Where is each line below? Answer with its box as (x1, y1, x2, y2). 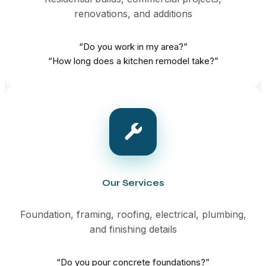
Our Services (102, 176, 164, 188)
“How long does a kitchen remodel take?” (47, 55, 218, 66)
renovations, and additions (74, 7, 192, 20)
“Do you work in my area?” (78, 40, 188, 52)
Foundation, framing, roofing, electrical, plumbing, (20, 208, 246, 220)
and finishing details (89, 223, 177, 235)
